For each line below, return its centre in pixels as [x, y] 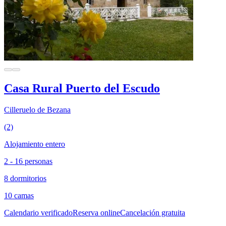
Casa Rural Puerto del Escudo [82, 88]
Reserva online [96, 212]
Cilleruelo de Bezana [37, 109]
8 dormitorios [25, 178]
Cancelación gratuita [153, 212]
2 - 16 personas [28, 161]
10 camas [19, 195]
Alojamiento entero [35, 144]
